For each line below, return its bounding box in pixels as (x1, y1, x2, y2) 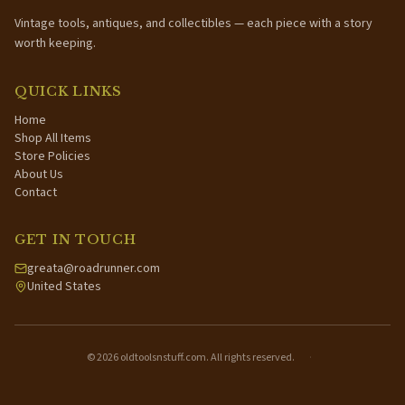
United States (27, 278, 101, 296)
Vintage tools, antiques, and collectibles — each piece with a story (14, 14, 372, 33)
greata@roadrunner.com (27, 259, 160, 278)
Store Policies (14, 147, 90, 165)
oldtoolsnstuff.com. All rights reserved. (118, 350, 295, 365)
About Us (14, 165, 63, 184)
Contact (14, 184, 57, 202)
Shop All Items (14, 129, 91, 147)
